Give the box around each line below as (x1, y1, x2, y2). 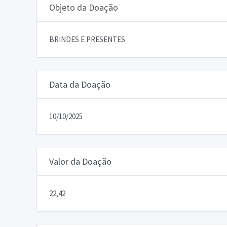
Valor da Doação (49, 155, 111, 167)
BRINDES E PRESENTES (49, 34, 125, 44)
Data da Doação (49, 78, 110, 90)
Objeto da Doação (49, 1, 118, 13)
